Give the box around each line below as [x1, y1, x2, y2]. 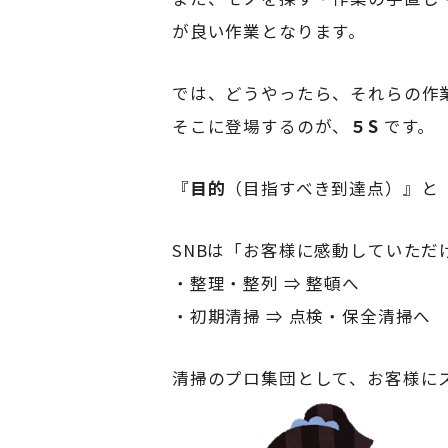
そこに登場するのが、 [172, 113, 351, 138]
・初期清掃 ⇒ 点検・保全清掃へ [172, 304, 432, 329]
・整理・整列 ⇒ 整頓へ [172, 271, 360, 296]
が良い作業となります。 [172, 18, 367, 43]
